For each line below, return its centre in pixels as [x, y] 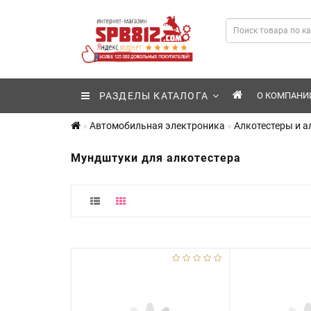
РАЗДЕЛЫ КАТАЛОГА [150, 96]
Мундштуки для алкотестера [156, 158]
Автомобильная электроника [157, 126]
